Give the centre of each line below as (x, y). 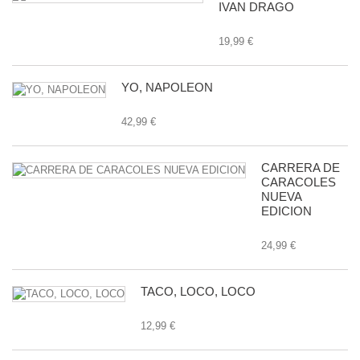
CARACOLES (299, 182)
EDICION (286, 211)
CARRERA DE (301, 168)
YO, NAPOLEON (167, 87)
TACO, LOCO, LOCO (198, 291)
